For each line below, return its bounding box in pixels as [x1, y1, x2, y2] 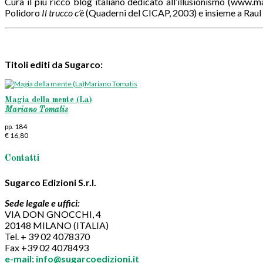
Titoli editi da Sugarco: [5, 58, 103, 70]
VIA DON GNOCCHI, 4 [5, 208, 101, 220]
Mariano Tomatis [5, 106, 68, 114]
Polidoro [5, 6, 42, 18]
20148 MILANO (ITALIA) [5, 219, 109, 231]
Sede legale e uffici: [5, 197, 80, 208]
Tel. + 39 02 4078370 [5, 230, 90, 242]
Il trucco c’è [42, 6, 86, 18]
